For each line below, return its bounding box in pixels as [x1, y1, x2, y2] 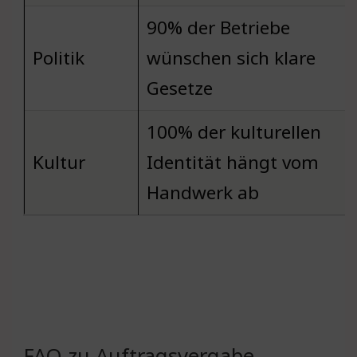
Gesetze [147, 76, 213, 101]
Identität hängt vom [147, 150, 319, 175]
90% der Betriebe [147, 15, 290, 41]
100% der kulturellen [147, 120, 321, 145]
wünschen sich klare [147, 45, 316, 71]
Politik [33, 45, 84, 71]
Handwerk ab [147, 180, 259, 206]
